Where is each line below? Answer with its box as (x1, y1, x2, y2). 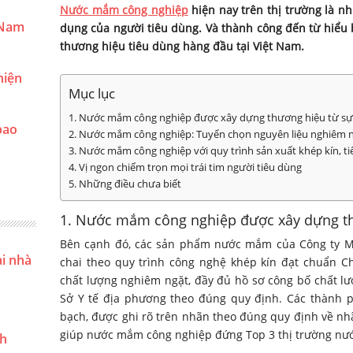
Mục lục (69, 84, 115, 102)
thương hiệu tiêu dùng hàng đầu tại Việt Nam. (60, 39, 304, 54)
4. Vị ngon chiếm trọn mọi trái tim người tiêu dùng (69, 161, 302, 174)
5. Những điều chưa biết (69, 177, 181, 191)
